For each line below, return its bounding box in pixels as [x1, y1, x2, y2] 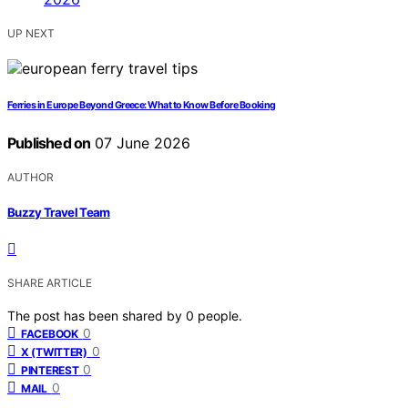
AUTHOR [7, 170, 54, 185]
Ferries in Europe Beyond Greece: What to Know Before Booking [7, 99, 276, 112]
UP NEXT [7, 26, 55, 41]
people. [198, 307, 242, 323]
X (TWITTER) [21, 344, 87, 359]
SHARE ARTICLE [7, 275, 92, 290]
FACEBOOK [21, 326, 78, 341]
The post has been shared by [7, 307, 186, 323]
